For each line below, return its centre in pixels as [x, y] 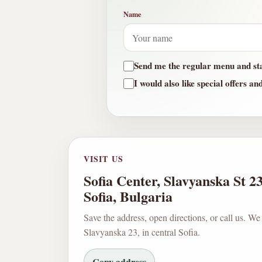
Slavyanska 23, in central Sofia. [142, 232]
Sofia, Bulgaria [128, 196]
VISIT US [104, 159]
